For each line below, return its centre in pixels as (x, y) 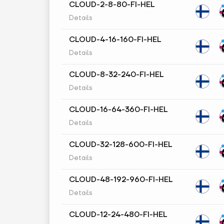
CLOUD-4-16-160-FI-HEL (115, 40)
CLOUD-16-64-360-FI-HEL (118, 110)
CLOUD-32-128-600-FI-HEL (120, 145)
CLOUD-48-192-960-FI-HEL (121, 180)
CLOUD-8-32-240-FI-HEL (116, 75)
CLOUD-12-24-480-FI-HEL (118, 215)
